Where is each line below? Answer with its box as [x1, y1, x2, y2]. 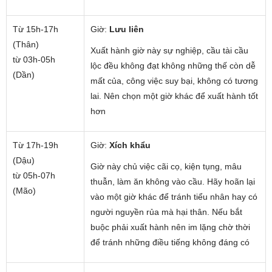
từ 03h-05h [13, 54, 55, 64]
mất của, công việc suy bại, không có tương [90, 75, 258, 86]
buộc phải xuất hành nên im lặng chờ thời [90, 222, 250, 232]
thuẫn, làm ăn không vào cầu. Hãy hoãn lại [90, 176, 255, 186]
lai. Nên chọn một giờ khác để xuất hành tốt [90, 90, 258, 101]
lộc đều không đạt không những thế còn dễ [90, 60, 256, 70]
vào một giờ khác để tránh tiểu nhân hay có [90, 191, 257, 202]
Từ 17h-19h [13, 140, 58, 150]
